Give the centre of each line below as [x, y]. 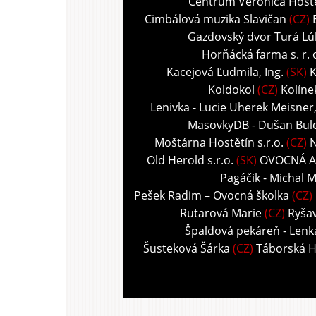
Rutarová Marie [220, 213]
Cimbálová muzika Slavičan [215, 19]
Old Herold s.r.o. [190, 160]
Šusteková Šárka [186, 249]
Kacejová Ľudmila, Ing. [225, 72]
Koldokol [231, 90]
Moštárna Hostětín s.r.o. [219, 143]
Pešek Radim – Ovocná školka [212, 196]
